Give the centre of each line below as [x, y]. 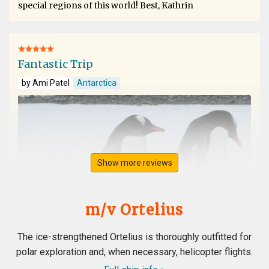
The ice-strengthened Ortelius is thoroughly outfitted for [134, 237]
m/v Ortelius [134, 210]
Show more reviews [134, 163]
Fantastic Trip [56, 64]
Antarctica [97, 83]
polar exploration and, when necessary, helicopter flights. [134, 252]
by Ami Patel [46, 83]
